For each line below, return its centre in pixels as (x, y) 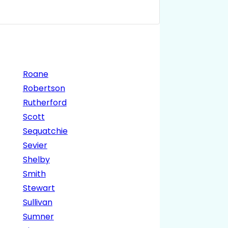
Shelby (36, 160)
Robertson (44, 89)
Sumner (38, 217)
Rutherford (45, 103)
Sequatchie (45, 131)
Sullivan (37, 203)
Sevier (35, 146)
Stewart (39, 188)
